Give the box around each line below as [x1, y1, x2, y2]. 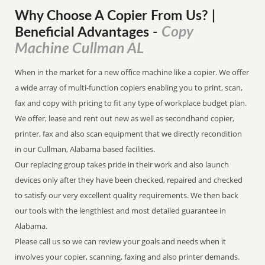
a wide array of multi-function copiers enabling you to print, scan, [15, 82, 243, 93]
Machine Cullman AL [15, 41, 144, 56]
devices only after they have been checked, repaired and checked [15, 174, 243, 185]
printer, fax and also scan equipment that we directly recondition [15, 128, 243, 139]
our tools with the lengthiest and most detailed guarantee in [15, 205, 227, 216]
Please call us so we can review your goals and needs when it [15, 236, 227, 247]
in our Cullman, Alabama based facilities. [15, 144, 157, 154]
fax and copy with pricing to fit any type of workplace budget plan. [15, 98, 247, 108]
